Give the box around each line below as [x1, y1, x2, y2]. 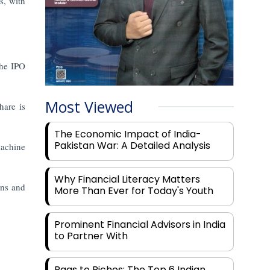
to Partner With [54, 229, 128, 243]
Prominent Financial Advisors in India [54, 218, 226, 232]
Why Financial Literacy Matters [54, 172, 201, 187]
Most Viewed [45, 96, 134, 118]
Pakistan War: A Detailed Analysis [54, 139, 211, 153]
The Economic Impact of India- [54, 127, 202, 142]
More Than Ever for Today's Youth [54, 184, 214, 198]
